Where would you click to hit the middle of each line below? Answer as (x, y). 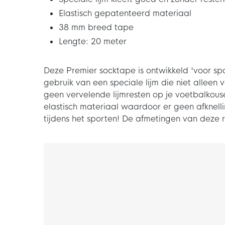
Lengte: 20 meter (93, 42)
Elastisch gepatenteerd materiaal (125, 14)
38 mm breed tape (96, 28)
